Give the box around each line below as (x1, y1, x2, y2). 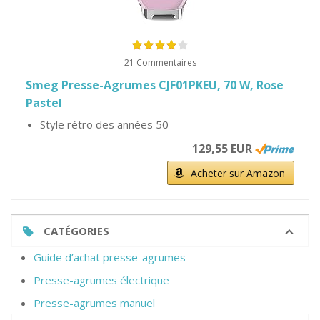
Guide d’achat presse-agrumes (34, 250, 186, 264)
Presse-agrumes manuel (34, 296, 155, 310)
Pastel (26, 95, 62, 111)
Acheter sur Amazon (191, 166, 285, 180)
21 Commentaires (124, 56, 196, 69)
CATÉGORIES (44, 224, 109, 238)
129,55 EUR (192, 141, 252, 156)
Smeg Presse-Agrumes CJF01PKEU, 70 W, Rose (26, 77, 284, 93)
